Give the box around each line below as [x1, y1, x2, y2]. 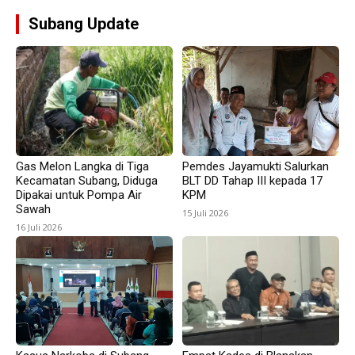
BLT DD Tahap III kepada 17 [182, 173, 323, 188]
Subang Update [29, 14, 139, 34]
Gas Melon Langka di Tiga [16, 158, 149, 174]
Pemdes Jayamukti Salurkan [182, 158, 329, 174]
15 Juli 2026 [182, 206, 228, 219]
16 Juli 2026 [16, 220, 62, 233]
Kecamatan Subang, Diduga [16, 173, 158, 188]
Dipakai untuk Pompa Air [16, 187, 142, 202]
